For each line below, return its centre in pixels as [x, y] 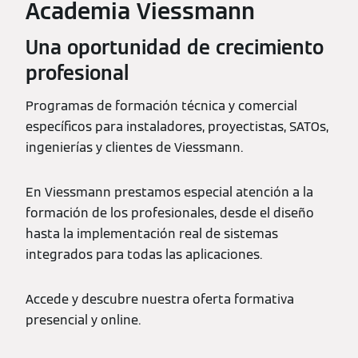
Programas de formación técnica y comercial [161, 106]
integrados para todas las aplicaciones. [145, 255]
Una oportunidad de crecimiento [175, 48]
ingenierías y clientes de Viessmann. [134, 147]
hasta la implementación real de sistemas [152, 234]
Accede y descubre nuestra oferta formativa [160, 299]
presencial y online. [83, 320]
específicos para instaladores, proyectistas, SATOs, [177, 127]
